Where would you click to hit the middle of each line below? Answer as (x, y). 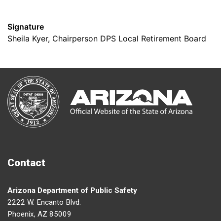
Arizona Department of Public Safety (72, 191)
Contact (26, 163)
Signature (26, 27)
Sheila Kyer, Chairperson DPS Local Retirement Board (107, 38)
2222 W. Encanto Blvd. (44, 203)
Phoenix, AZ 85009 (39, 214)
